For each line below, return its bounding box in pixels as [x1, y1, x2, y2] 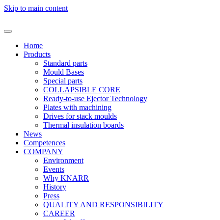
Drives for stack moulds [43, 112, 117, 120]
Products [24, 50, 51, 58]
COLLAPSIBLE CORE [43, 85, 120, 94]
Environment [43, 156, 83, 165]
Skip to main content [4, 4, 68, 12]
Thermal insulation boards [43, 121, 124, 129]
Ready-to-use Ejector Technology [43, 94, 147, 103]
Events [43, 165, 64, 173]
